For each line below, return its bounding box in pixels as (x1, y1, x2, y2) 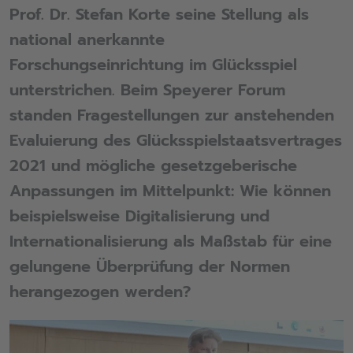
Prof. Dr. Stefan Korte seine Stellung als (9, 2, 309, 27)
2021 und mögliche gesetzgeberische (9, 154, 297, 178)
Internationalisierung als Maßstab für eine (9, 229, 332, 254)
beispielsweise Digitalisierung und (9, 204, 269, 229)
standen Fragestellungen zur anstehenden (9, 103, 334, 128)
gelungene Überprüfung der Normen (9, 255, 290, 279)
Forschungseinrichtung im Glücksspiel (9, 53, 297, 77)
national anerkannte (9, 28, 165, 52)
